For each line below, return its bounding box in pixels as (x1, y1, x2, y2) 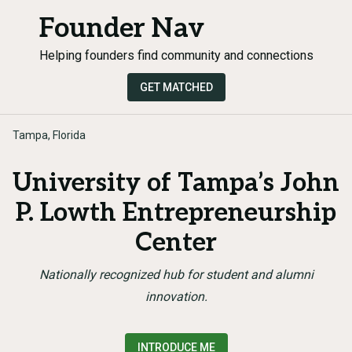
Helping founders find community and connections (38, 48, 313, 63)
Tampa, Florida (13, 129, 86, 141)
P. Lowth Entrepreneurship (16, 198, 336, 228)
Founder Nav (38, 13, 204, 45)
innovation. (145, 289, 207, 304)
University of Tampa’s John (13, 168, 339, 198)
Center (135, 228, 217, 258)
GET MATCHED (139, 81, 213, 93)
